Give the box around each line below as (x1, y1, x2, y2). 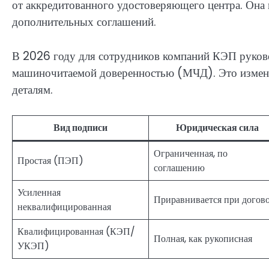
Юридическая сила (175, 121, 259, 135)
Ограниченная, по (154, 147, 228, 161)
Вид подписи (53, 121, 107, 135)
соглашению (154, 161, 205, 175)
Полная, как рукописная (154, 232, 252, 246)
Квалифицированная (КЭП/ (17, 225, 135, 239)
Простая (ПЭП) (17, 154, 83, 168)
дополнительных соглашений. (12, 14, 156, 31)
